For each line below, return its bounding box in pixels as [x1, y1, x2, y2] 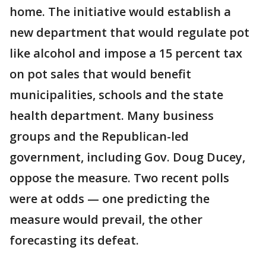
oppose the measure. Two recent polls [9, 170, 229, 186]
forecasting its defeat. [9, 232, 139, 248]
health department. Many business [9, 107, 214, 123]
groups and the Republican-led [9, 128, 189, 144]
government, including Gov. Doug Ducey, [9, 149, 245, 165]
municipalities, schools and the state [9, 87, 223, 103]
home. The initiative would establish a [9, 4, 231, 20]
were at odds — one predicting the [9, 191, 210, 207]
